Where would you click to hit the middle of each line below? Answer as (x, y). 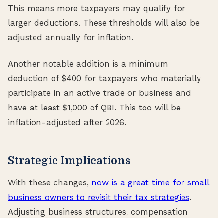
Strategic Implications (69, 160)
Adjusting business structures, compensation (98, 211)
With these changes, (50, 182)
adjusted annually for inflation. (71, 37)
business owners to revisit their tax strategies (99, 197)
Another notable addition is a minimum (88, 64)
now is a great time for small (150, 182)
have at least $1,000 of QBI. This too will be (94, 107)
